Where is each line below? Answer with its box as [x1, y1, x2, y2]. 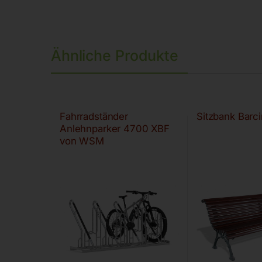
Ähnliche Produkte [51, 47, 178, 65]
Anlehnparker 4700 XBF [59, 123, 170, 135]
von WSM [59, 135, 105, 147]
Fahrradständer [59, 111, 129, 123]
